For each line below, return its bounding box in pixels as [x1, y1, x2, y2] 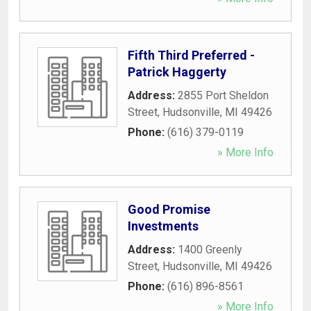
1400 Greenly [178, 242, 242, 256]
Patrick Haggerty [128, 64, 226, 79]
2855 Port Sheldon [178, 88, 269, 102]
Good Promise [128, 201, 210, 217]
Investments [128, 218, 199, 233]
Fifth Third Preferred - [128, 47, 255, 62]
